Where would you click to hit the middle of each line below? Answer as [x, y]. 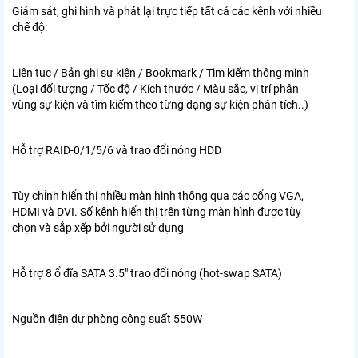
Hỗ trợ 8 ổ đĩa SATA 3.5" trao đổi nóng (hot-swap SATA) [147, 273]
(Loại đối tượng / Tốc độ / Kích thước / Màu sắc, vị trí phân [155, 88]
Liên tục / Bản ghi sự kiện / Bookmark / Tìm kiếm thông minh [161, 72]
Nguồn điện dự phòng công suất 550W [107, 318]
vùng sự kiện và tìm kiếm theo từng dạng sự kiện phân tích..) [160, 104]
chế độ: [30, 27]
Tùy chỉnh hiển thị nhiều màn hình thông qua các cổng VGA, [158, 195]
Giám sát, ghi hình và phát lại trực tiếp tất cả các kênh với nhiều [167, 11]
